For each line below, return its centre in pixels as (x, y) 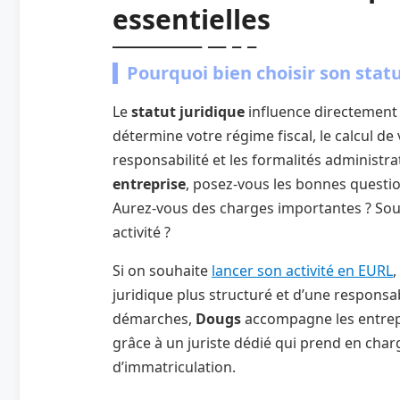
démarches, (154, 318)
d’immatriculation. (174, 367)
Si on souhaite (162, 270)
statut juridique (188, 111)
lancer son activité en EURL (302, 270)
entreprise (149, 183)
